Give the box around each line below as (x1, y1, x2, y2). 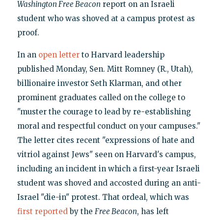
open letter (38, 50, 80, 59)
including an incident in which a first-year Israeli (17, 164, 200, 173)
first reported (17, 206, 68, 216)
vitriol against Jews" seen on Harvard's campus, (17, 149, 196, 159)
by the (67, 206, 95, 216)
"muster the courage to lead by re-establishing (17, 107, 191, 116)
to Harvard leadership (79, 50, 165, 59)
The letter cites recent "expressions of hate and (17, 135, 194, 145)
